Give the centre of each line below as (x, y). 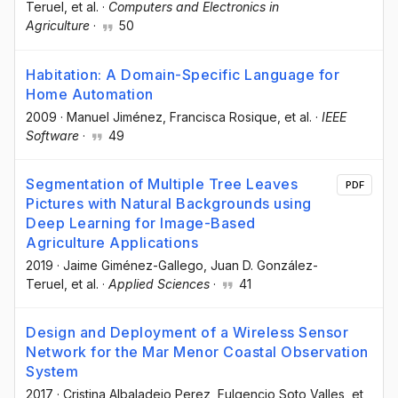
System (52, 371)
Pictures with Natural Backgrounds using (169, 203)
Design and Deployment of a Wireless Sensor (187, 332)
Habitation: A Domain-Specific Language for (183, 74)
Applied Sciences (159, 283)
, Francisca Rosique (220, 116)
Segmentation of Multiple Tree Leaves (162, 183)
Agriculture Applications (112, 242)
